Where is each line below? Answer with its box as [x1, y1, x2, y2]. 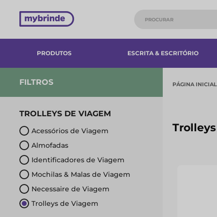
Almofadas [31, 141, 68, 150]
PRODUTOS [37, 49, 72, 57]
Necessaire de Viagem [31, 185, 109, 193]
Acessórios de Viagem [31, 126, 108, 135]
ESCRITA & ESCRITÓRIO [127, 49, 199, 57]
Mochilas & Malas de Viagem [31, 170, 130, 179]
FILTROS [19, 77, 53, 87]
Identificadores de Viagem [31, 155, 124, 164]
